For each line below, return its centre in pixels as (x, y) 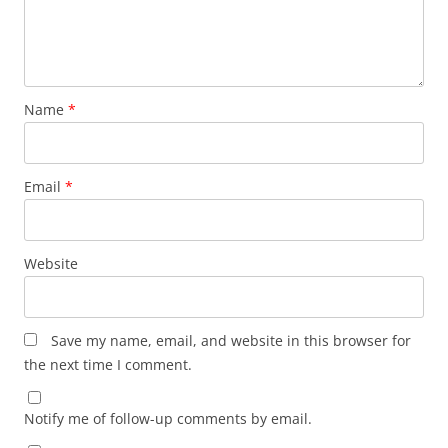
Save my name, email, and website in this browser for (231, 341)
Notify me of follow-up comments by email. (168, 419)
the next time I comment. (108, 365)
